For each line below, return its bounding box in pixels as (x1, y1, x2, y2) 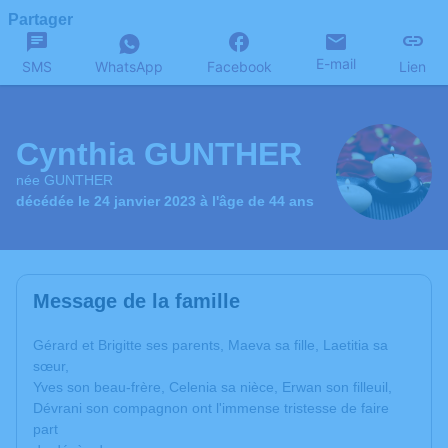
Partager (8, 11, 73, 28)
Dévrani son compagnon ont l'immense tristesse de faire (33, 400, 389, 417)
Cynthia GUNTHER (16, 136, 302, 173)
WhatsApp (95, 58, 164, 75)
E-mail (315, 55, 356, 72)
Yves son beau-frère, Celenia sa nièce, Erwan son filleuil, (33, 379, 392, 396)
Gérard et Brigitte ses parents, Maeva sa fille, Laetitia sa (33, 337, 388, 354)
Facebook (206, 58, 272, 75)
